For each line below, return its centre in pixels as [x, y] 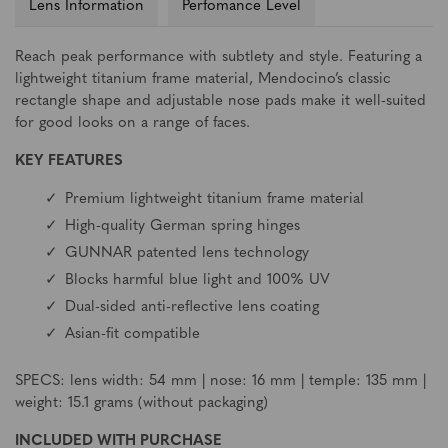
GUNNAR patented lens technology [187, 253]
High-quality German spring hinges [182, 226]
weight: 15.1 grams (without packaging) [141, 403]
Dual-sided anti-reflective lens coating [192, 307]
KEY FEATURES [69, 161]
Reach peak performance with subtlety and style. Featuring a [218, 57]
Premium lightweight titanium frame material [214, 199]
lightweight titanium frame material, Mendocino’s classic [203, 79]
